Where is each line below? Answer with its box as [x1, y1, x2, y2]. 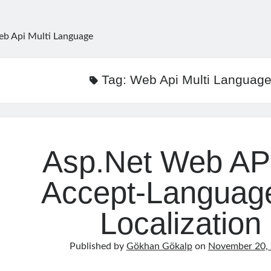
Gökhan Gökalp [126, 241, 192, 251]
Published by [69, 241, 126, 251]
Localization [100, 206, 262, 241]
